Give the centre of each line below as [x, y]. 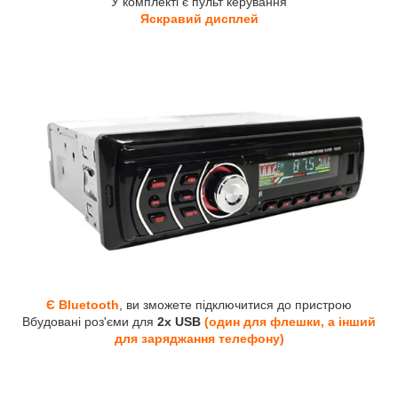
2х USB [179, 321]
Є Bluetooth [83, 304]
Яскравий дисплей [199, 18]
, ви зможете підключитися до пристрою [235, 304]
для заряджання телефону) [199, 338]
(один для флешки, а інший [290, 321]
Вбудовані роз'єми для [88, 321]
